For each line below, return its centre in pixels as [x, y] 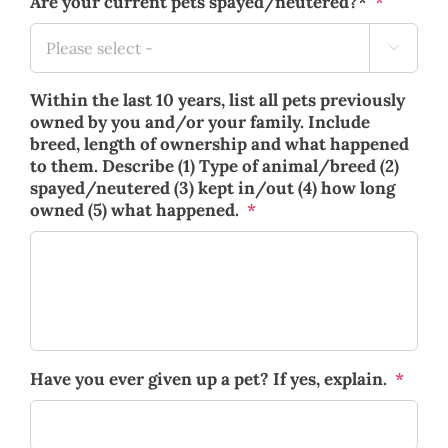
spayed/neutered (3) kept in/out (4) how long [212, 187]
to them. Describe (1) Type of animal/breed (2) [214, 165]
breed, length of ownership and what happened [219, 143]
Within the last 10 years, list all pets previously [217, 99]
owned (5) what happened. [134, 209]
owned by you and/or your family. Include [200, 121]
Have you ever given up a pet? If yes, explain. [208, 378]
